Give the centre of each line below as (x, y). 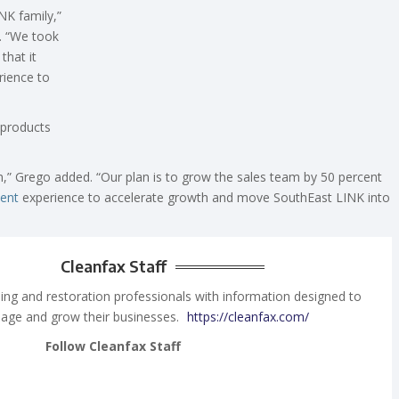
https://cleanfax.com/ (248, 316)
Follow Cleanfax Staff (113, 346)
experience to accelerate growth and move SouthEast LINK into (204, 197)
